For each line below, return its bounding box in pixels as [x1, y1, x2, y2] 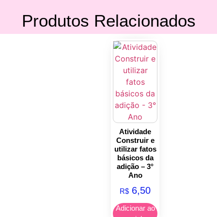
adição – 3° [117, 162, 154, 170]
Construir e [116, 136, 155, 144]
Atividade [119, 127, 152, 136]
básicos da [117, 153, 154, 162]
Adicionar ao [115, 204, 155, 213]
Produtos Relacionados [21, 11, 196, 31]
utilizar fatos [114, 144, 156, 153]
